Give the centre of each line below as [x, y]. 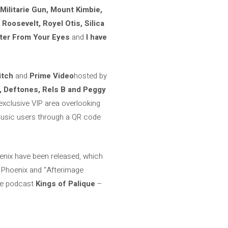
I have [96, 37]
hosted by [90, 76]
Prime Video [52, 76]
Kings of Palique [65, 183]
